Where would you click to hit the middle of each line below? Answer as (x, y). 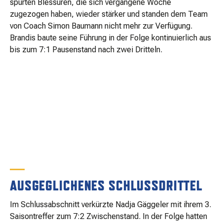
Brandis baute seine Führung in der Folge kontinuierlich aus (110, 38)
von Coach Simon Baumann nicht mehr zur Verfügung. (101, 26)
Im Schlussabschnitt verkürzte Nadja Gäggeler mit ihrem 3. (110, 205)
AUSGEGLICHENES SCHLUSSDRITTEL (107, 185)
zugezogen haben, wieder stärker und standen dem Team (109, 14)
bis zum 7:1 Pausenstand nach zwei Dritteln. (86, 50)
